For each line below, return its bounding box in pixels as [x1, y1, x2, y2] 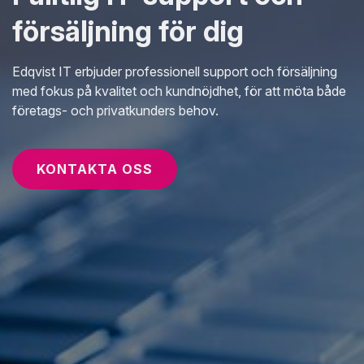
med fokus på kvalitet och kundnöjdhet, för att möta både [12, 83, 346, 100]
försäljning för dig [12, 14, 244, 49]
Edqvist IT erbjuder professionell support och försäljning [12, 63, 337, 80]
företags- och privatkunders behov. [12, 102, 219, 119]
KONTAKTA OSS [37, 161, 153, 178]
